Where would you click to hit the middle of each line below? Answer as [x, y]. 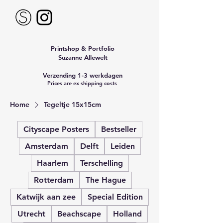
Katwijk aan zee [46, 197]
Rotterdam [54, 180]
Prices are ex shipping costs [83, 83]
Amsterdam [46, 146]
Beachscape [79, 214]
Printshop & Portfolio [83, 49]
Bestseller [118, 129]
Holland [127, 214]
